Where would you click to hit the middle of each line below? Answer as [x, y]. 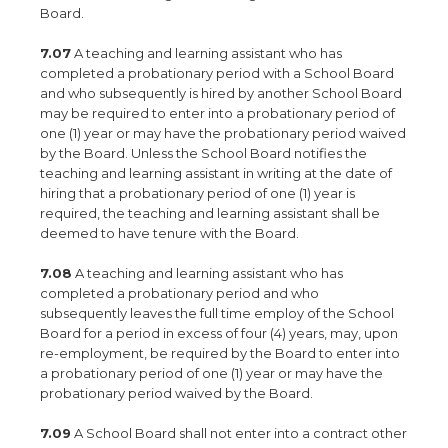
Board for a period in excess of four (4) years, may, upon [219, 333]
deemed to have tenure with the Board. [169, 233]
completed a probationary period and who [179, 293]
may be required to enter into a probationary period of [217, 113]
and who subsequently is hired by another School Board [221, 93]
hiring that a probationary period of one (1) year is [197, 193]
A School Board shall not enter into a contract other [239, 433]
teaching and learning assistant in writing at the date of [216, 173]
